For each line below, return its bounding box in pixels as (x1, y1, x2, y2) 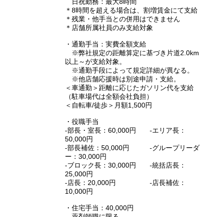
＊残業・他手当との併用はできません (65, 15, 180, 23)
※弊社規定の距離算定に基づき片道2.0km (65, 49, 199, 57)
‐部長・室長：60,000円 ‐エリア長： (65, 126, 186, 135)
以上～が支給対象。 (65, 58, 126, 66)
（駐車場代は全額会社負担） (65, 93, 153, 101)
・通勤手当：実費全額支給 (65, 40, 146, 48)
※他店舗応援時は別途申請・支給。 (65, 75, 180, 83)
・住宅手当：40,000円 (65, 204, 134, 212)
